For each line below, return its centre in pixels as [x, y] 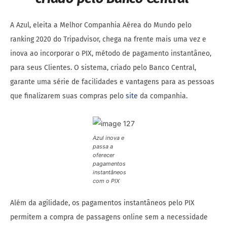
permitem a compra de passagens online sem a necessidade [109, 217]
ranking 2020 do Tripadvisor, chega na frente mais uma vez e [108, 40]
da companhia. [165, 96]
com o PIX [106, 181]
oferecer [103, 155]
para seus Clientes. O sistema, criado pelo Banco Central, [103, 68]
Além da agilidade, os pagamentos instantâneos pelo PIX [102, 203]
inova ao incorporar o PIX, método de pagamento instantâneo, [111, 54]
